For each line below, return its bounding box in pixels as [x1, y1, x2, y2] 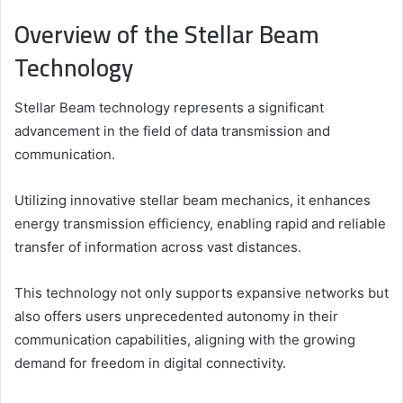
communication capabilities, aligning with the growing [14, 331, 355, 349]
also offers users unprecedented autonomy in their [14, 308, 338, 326]
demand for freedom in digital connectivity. [14, 354, 286, 372]
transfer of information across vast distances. [14, 238, 301, 256]
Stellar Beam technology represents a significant [14, 99, 324, 117]
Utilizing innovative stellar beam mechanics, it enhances [14, 192, 371, 210]
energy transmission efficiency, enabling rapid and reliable [14, 215, 386, 233]
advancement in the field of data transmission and [14, 122, 330, 140]
